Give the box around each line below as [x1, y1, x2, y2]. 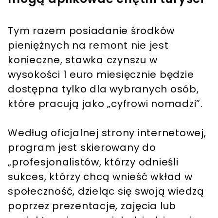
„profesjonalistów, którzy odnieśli [8, 155, 179, 169]
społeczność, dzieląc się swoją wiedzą [8, 184, 204, 199]
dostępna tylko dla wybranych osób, [8, 82, 199, 96]
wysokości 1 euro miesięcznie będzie [8, 68, 194, 82]
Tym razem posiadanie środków [8, 24, 175, 38]
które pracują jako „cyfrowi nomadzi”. [8, 97, 206, 111]
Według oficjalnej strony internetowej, [8, 126, 206, 140]
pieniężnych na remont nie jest [8, 38, 169, 53]
